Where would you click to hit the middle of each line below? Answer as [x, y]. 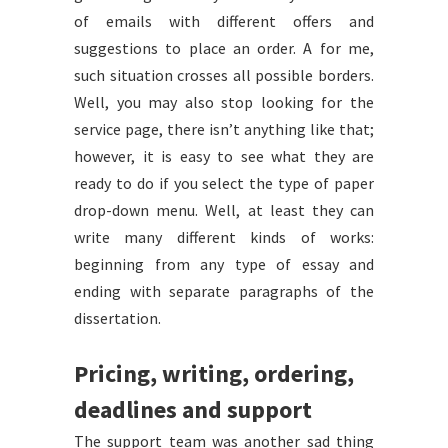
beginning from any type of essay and [224, 264]
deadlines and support [193, 409]
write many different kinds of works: [224, 237]
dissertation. [117, 318]
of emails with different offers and [224, 21]
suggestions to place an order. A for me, [224, 48]
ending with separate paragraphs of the [224, 291]
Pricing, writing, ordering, [214, 373]
